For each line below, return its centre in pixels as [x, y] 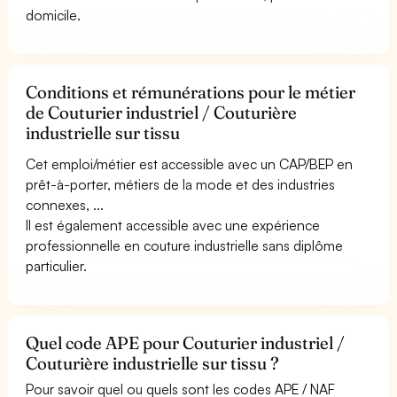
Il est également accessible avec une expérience [173, 225]
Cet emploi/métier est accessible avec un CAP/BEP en [190, 163]
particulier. [56, 265]
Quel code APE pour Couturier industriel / [186, 343]
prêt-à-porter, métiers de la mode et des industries [181, 184]
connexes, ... [65, 204]
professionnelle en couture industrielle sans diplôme [185, 245]
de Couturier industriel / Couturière [162, 112]
